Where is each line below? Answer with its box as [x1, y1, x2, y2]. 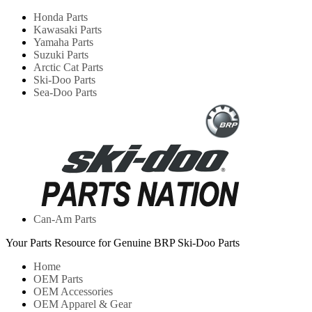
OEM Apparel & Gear [33, 298, 132, 310]
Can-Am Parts [33, 213, 96, 225]
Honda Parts [33, 11, 88, 23]
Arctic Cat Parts [33, 61, 103, 73]
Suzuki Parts [33, 49, 88, 61]
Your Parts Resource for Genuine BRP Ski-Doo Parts [6, 237, 240, 249]
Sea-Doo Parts [33, 86, 97, 98]
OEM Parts [33, 273, 83, 285]
